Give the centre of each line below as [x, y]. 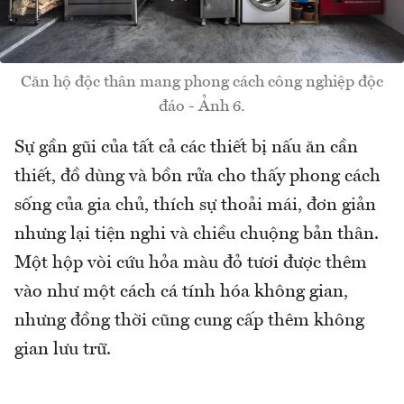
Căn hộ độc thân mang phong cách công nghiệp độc [202, 82]
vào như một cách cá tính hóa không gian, [181, 292]
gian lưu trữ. [63, 349]
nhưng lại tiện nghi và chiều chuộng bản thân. [197, 234]
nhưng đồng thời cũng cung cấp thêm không [189, 321]
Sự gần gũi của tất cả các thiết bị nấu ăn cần [186, 147]
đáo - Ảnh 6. [202, 106]
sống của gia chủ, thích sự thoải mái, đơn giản [195, 205]
